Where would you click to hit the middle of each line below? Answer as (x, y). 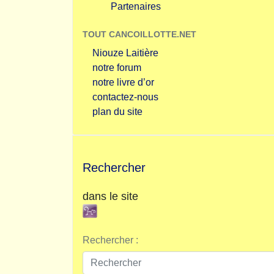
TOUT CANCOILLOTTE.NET (139, 34)
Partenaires (136, 6)
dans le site (110, 196)
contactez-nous (125, 97)
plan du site (117, 112)
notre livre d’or (123, 82)
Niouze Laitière (125, 53)
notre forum (117, 68)
